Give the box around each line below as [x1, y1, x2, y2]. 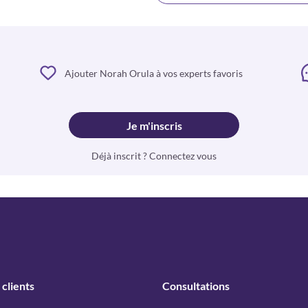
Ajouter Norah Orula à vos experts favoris [64, 67, 243, 79]
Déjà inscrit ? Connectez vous [91, 150, 217, 162]
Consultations [162, 279, 230, 292]
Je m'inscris [126, 118, 183, 132]
